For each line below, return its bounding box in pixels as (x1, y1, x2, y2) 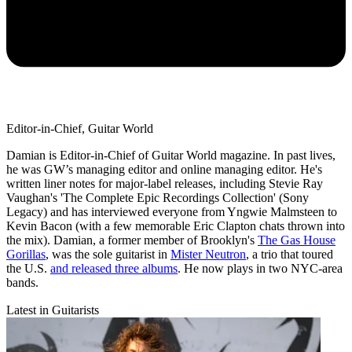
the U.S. (6, 262, 50, 276)
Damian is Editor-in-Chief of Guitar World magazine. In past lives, (6, 148, 335, 163)
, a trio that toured (246, 247, 333, 262)
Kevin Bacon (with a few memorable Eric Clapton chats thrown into (6, 219, 345, 233)
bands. (6, 276, 38, 290)
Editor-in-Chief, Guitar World (6, 122, 153, 136)
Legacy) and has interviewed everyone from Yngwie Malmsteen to (6, 205, 337, 219)
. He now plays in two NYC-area (178, 262, 343, 276)
